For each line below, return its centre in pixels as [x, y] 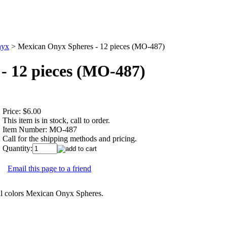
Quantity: [17, 148]
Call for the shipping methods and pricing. [70, 138]
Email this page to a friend [49, 168]
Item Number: [25, 129]
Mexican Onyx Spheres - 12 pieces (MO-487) [91, 46]
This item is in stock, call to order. [56, 120]
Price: [12, 111]
